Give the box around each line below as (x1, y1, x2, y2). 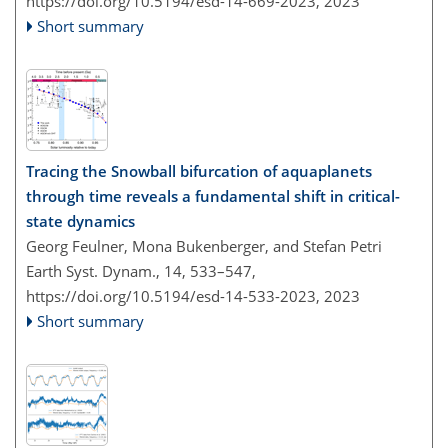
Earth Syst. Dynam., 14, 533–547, (26, 260, 256, 281)
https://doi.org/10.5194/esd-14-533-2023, (26, 285, 320, 306)
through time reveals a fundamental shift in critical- (26, 185, 400, 206)
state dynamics (26, 210, 135, 231)
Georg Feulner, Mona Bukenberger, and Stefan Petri (26, 235, 382, 256)
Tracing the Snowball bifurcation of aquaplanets (26, 160, 372, 181)
